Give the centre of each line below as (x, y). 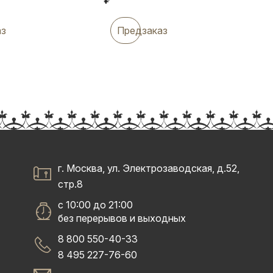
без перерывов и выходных (122, 218)
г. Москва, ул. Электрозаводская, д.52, (148, 168)
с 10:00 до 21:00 (95, 204)
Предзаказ (143, 30)
